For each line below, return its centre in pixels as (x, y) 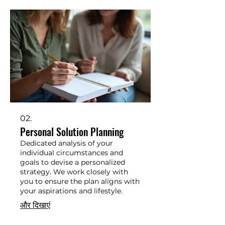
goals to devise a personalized (73, 162)
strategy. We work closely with (74, 172)
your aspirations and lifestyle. (71, 191)
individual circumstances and (72, 152)
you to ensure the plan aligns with (80, 181)
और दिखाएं (35, 205)
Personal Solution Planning (72, 131)
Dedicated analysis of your (67, 143)
